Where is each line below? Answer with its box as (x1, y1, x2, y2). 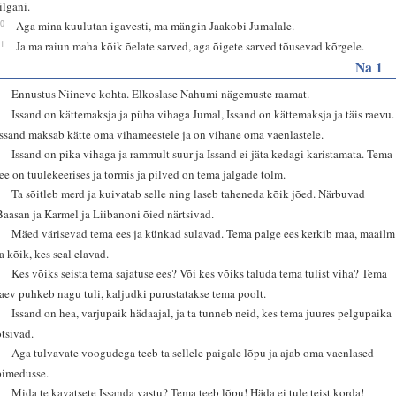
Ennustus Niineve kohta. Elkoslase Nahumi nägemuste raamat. (11, 85, 310, 102)
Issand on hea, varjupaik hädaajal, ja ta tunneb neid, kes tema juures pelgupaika (11, 304, 392, 321)
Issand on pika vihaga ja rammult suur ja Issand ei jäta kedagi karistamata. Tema (11, 145, 393, 162)
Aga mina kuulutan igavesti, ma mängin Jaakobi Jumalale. (16, 17, 295, 34)
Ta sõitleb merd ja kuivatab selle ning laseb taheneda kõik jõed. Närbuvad (11, 185, 366, 202)
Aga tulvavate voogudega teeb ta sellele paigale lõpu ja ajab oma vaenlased (11, 344, 375, 361)
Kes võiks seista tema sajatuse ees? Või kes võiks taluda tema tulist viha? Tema (11, 264, 388, 281)
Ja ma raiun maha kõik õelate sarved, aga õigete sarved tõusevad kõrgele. (16, 37, 365, 54)
